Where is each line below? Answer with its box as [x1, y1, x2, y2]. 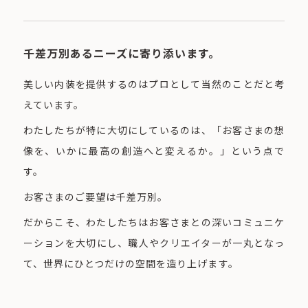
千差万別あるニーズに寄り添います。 [23, 45, 221, 62]
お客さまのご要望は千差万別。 [23, 190, 168, 204]
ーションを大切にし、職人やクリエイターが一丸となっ [23, 236, 285, 250]
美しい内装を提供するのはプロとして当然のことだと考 [23, 77, 285, 91]
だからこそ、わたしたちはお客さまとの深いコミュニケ [23, 215, 285, 230]
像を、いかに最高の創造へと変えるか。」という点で [23, 144, 285, 158]
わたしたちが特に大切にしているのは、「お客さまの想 [23, 123, 285, 137]
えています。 [23, 98, 84, 112]
